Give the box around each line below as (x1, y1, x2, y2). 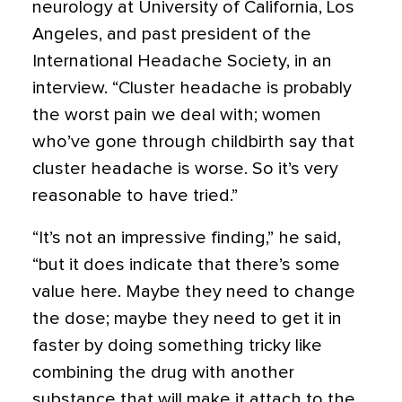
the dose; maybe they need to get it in (32, 310, 342, 328)
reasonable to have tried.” (32, 187, 238, 205)
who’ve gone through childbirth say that (32, 133, 354, 151)
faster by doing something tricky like (32, 336, 322, 354)
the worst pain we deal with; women (32, 106, 321, 124)
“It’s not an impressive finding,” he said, (32, 229, 341, 247)
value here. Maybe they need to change (32, 283, 355, 301)
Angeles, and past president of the (32, 25, 311, 43)
